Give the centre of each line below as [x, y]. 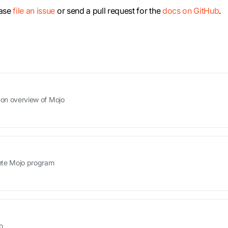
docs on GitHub [191, 10]
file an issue [34, 10]
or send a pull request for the [109, 10]
